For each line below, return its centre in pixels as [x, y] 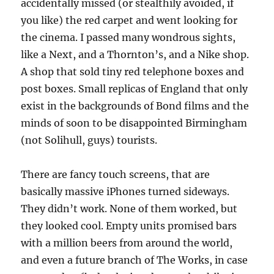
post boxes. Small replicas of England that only [135, 88]
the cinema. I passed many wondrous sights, [128, 37]
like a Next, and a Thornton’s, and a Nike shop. [135, 54]
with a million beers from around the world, [127, 243]
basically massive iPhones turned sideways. [125, 191]
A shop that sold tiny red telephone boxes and [133, 71]
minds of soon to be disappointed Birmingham [134, 123]
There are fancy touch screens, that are [116, 174]
